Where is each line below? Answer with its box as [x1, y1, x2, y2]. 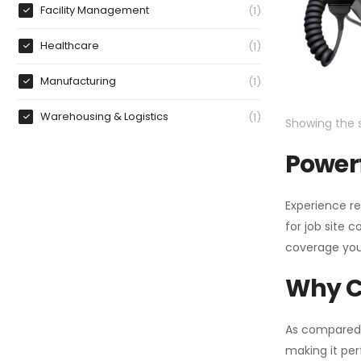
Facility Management [40, 2, 149, 19]
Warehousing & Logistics [40, 109, 168, 125]
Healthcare [40, 38, 99, 54]
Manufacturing [40, 73, 116, 89]
